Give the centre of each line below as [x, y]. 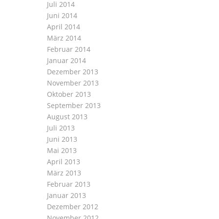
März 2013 [64, 173]
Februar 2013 [68, 184]
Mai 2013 [62, 150]
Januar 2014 [66, 60]
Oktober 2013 [69, 94]
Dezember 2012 [72, 207]
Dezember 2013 [72, 72]
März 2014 [64, 38]
